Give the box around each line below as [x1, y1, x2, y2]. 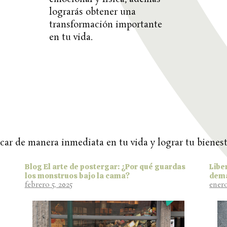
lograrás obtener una [49, 6, 136, 18]
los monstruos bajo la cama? [24, 171, 130, 181]
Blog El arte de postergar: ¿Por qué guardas [24, 162, 185, 172]
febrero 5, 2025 [24, 180, 72, 191]
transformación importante [49, 18, 163, 31]
